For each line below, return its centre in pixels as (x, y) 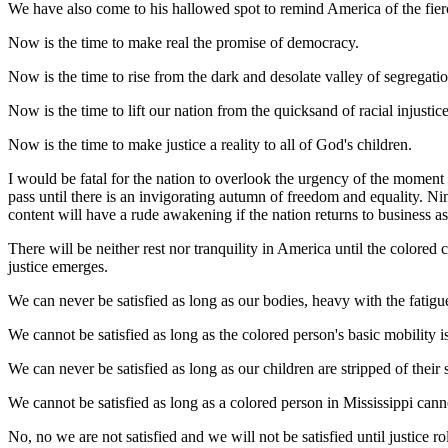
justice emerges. (58, 266)
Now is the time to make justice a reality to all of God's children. (210, 144)
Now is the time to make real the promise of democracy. (183, 42)
